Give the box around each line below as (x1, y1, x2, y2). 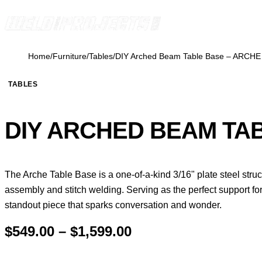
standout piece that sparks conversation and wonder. (5, 200, 222, 211)
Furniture (53, 51, 87, 61)
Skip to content (4, 6, 65, 16)
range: (131, 242, 174, 258)
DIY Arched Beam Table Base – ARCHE (115, 51, 261, 61)
